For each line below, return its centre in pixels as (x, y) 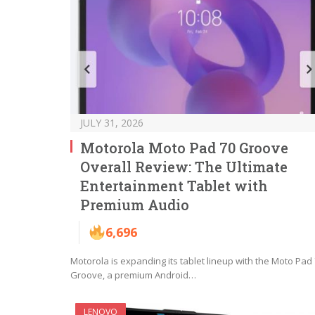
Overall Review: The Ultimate (184, 166)
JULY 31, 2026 (112, 122)
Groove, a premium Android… (133, 275)
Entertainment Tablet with (174, 185)
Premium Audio (135, 204)
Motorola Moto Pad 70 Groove (184, 147)
